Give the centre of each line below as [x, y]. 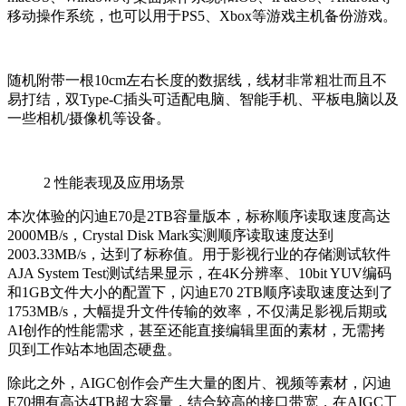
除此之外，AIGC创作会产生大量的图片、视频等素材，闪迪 [199, 383]
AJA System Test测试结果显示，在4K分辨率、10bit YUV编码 [199, 274]
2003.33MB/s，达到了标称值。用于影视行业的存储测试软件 [199, 255]
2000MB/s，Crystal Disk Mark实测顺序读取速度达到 [170, 236]
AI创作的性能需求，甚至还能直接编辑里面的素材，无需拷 [196, 331]
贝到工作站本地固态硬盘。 [94, 350]
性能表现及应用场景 [120, 183]
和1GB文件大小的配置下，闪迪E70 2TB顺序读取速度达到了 [200, 293]
